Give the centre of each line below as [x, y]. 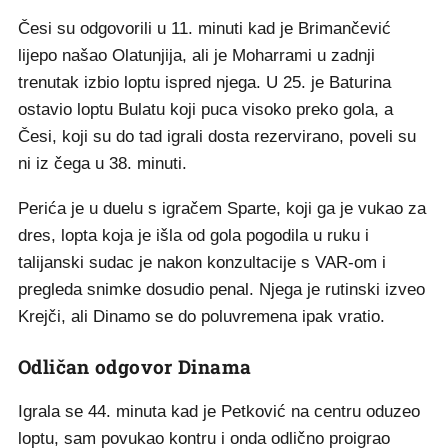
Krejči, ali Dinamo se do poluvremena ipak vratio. [201, 316]
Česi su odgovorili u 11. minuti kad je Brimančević [204, 28]
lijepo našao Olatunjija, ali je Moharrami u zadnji [196, 55]
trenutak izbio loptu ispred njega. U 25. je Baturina [204, 82]
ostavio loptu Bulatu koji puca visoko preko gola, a [205, 109]
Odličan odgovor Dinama [135, 366]
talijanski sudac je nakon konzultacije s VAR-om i [202, 262]
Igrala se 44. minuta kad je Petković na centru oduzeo [219, 411]
